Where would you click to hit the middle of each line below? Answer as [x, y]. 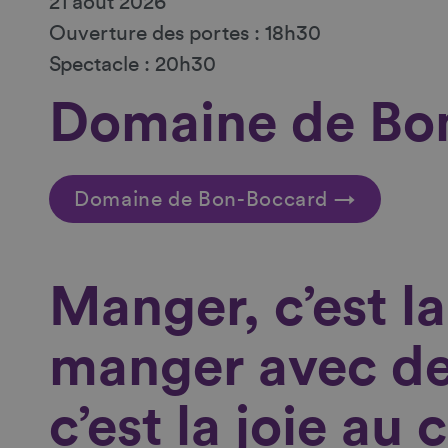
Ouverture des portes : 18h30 [184, 34]
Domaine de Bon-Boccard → [215, 199]
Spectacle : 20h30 [132, 65]
